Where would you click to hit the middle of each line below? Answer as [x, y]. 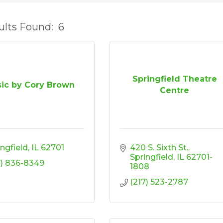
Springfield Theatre [174, 79]
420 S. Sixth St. [159, 147]
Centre [175, 90]
